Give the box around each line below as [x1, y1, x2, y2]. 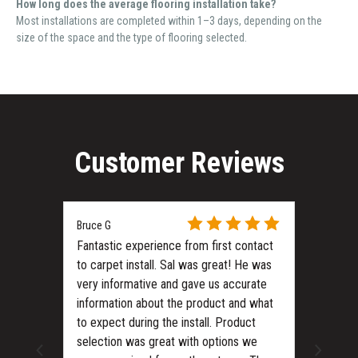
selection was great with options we [77, 333, 257, 349]
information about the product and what [77, 295, 273, 311]
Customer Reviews [74, 145, 284, 180]
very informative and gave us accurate [77, 276, 267, 292]
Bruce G [77, 218, 111, 233]
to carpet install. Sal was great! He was [77, 257, 272, 272]
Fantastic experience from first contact [77, 237, 273, 253]
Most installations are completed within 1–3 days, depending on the [16, 14, 322, 27]
